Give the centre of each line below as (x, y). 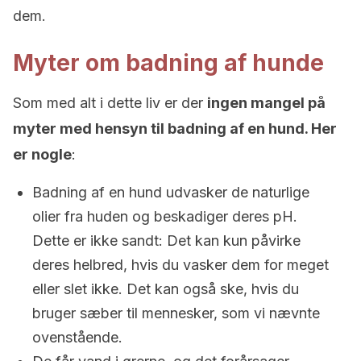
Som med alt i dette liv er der (110, 103)
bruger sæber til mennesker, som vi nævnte (176, 313)
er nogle (42, 154)
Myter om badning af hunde (168, 63)
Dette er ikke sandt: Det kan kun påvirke (166, 241)
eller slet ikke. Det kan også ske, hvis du (166, 289)
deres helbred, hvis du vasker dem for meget (180, 265)
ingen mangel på (266, 103)
